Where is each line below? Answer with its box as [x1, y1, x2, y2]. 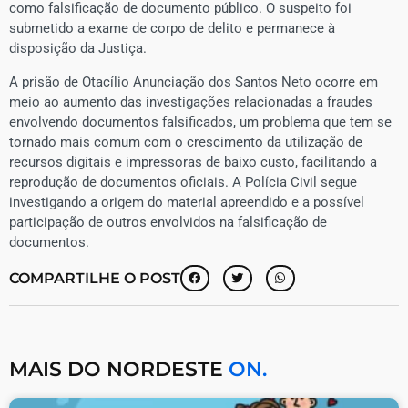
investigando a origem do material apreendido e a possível [9, 193, 364, 210]
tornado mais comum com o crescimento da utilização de [9, 133, 362, 150]
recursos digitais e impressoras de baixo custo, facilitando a [9, 153, 377, 170]
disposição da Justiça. [9, 40, 147, 57]
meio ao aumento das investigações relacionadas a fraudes [9, 93, 372, 110]
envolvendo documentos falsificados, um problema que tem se [9, 113, 392, 130]
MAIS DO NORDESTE [9, 357, 229, 382]
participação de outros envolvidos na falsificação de [9, 213, 327, 230]
